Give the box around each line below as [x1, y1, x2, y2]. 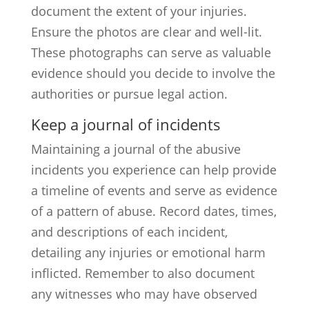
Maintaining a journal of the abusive [30, 141, 241, 157]
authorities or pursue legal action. [30, 86, 228, 102]
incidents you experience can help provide [30, 161, 277, 178]
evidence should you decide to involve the [30, 65, 275, 81]
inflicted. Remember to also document [30, 265, 255, 281]
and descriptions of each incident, [30, 223, 228, 240]
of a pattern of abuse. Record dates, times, [30, 203, 277, 219]
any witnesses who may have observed [30, 286, 257, 302]
